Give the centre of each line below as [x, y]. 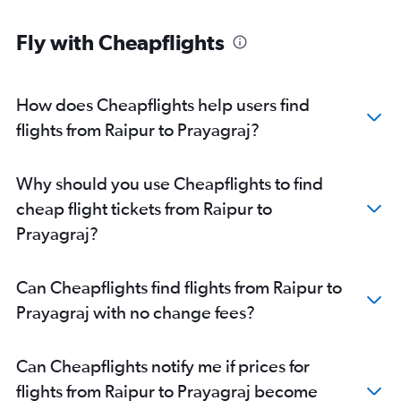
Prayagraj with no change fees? [136, 312]
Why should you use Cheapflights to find [170, 183]
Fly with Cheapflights [120, 42]
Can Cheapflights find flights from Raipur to [179, 287]
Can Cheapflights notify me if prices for [163, 366]
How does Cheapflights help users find [163, 104]
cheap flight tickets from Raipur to [144, 208]
